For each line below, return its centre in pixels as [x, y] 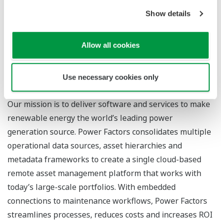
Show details [168, 13]
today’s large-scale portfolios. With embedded [92, 187]
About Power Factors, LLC [81, 83]
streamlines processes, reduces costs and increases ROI [110, 214]
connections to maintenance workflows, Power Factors [107, 201]
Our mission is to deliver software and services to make [109, 104]
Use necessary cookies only [110, 77]
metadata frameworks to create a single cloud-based [104, 159]
